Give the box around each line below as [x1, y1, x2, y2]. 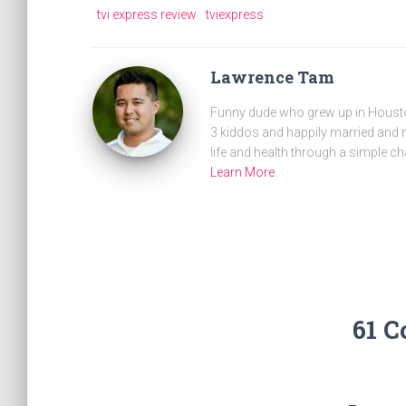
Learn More [209, 165, 275, 179]
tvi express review [97, 7, 197, 22]
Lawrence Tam [209, 66, 334, 88]
